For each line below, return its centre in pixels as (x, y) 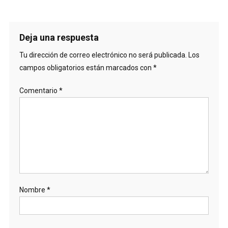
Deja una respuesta (59, 37)
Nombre (33, 190)
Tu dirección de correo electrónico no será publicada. (103, 55)
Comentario (39, 90)
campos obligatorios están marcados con (86, 67)
